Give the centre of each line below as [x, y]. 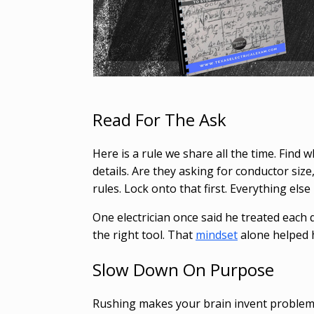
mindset [217, 234]
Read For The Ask [159, 119]
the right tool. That [144, 234]
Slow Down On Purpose [183, 269]
